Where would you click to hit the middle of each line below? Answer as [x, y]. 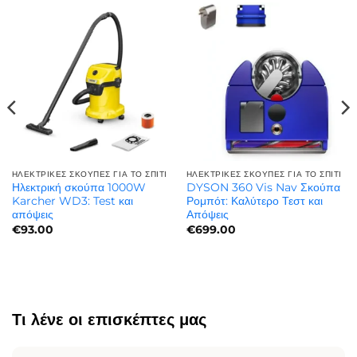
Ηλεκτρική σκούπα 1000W [78, 188]
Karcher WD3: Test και [72, 201]
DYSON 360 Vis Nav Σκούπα [263, 188]
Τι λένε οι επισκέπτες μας [109, 320]
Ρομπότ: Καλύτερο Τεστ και [254, 201]
